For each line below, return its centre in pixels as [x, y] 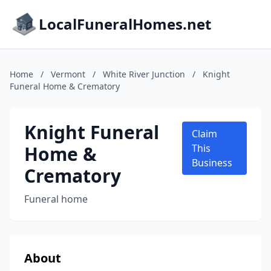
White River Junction [144, 74]
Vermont [68, 74]
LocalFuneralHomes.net [125, 24]
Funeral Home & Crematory [65, 86]
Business [212, 163]
